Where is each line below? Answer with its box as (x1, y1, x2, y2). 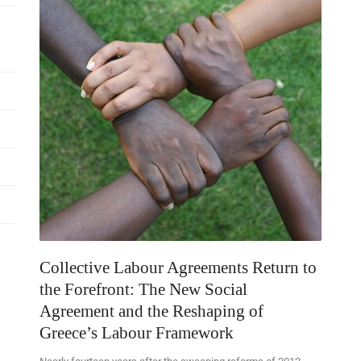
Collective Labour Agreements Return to (39, 258, 317, 278)
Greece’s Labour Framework (39, 323, 234, 343)
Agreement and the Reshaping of (39, 301, 263, 322)
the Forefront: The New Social (39, 280, 247, 300)
